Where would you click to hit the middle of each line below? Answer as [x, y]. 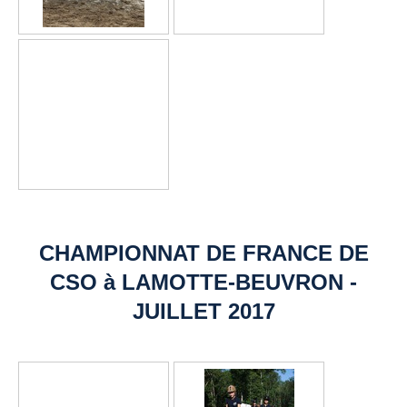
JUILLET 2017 [203, 312]
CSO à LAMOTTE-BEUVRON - [203, 283]
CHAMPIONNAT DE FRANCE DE [203, 253]
